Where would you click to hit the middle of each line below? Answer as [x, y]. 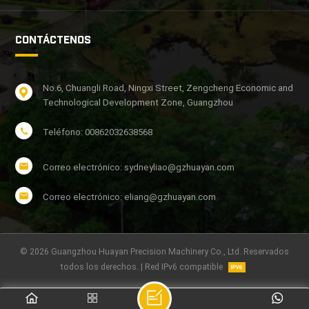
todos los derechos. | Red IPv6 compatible [142, 267]
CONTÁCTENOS [53, 39]
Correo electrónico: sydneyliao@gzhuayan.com [139, 167]
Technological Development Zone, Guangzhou [138, 102]
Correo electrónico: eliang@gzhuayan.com [130, 197]
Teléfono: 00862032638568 [98, 132]
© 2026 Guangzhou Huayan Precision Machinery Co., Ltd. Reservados [154, 251]
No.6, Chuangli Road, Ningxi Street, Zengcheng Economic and [168, 88]
